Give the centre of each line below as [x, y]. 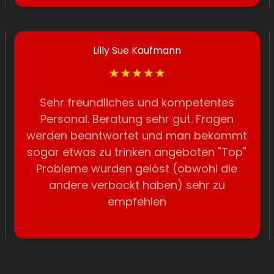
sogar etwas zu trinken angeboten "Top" [137, 152]
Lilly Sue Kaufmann [137, 50]
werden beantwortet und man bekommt [137, 135]
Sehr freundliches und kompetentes [137, 102]
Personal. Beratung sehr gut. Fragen [137, 119]
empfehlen [137, 202]
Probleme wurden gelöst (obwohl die [137, 168]
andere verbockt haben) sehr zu [137, 185]
